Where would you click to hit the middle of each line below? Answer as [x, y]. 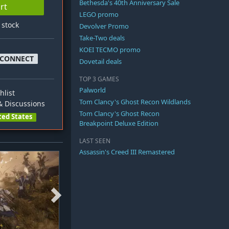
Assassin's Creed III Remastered [127, 152]
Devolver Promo [104, 26]
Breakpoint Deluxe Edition [119, 123]
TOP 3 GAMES [99, 79]
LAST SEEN [95, 141]
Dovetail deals [100, 62]
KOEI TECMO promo [110, 50]
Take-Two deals [102, 38]
